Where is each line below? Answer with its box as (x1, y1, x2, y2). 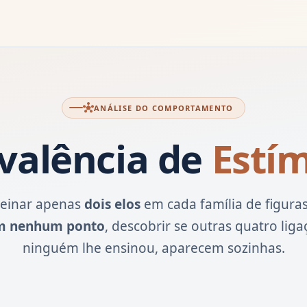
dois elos (84, 195, 140, 213)
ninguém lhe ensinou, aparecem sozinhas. (22, 238, 285, 257)
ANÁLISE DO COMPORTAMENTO (94, 102, 234, 113)
